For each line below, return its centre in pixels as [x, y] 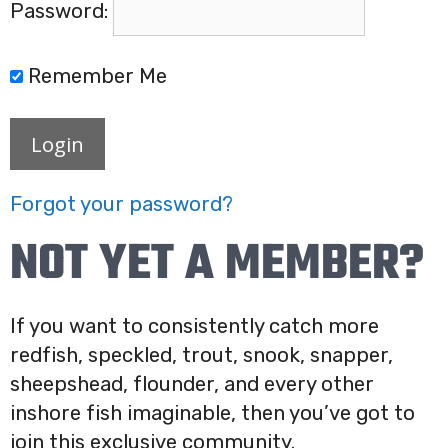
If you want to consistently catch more [194, 326]
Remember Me [95, 76]
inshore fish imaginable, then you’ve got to [212, 413]
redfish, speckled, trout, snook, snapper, [201, 355]
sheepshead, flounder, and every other [192, 384]
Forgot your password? [121, 204]
